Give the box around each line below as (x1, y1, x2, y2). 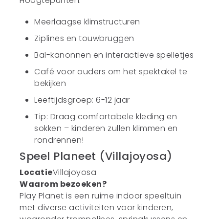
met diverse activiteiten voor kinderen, (20, 202, 174, 213)
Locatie (20, 167, 53, 178)
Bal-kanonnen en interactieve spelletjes (34, 49, 194, 61)
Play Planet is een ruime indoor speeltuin (20, 190, 182, 201)
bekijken (34, 78, 66, 89)
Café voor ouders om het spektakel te (34, 66, 188, 77)
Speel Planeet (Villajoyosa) (20, 149, 173, 164)
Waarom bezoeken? (20, 178, 107, 190)
